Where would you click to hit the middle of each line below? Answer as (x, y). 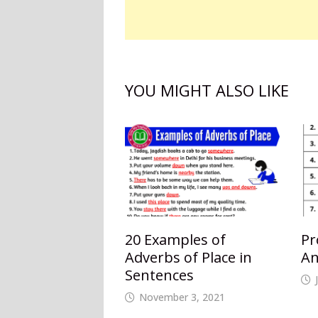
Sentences (160, 275)
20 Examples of (176, 240)
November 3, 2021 (182, 297)
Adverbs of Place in (189, 258)
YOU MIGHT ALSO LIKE (207, 91)
